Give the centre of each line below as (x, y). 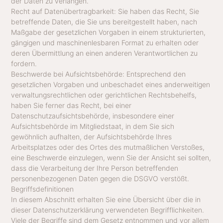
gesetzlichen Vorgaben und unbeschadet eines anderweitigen (111, 84)
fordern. (24, 63)
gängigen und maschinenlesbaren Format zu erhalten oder (105, 42)
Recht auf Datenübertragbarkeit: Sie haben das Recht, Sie (105, 11)
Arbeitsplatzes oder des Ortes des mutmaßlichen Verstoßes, (108, 147)
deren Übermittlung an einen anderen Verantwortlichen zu (105, 53)
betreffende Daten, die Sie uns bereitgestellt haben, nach (104, 21)
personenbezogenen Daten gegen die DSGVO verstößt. (100, 178)
